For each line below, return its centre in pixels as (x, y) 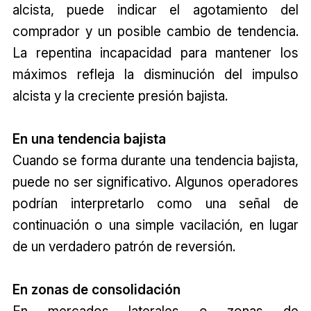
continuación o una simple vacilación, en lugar (155, 225)
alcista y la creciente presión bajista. (120, 95)
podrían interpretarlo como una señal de (155, 203)
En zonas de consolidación (96, 289)
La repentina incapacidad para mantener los (155, 52)
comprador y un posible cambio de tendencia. (155, 31)
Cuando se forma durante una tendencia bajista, (155, 160)
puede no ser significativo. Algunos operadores (155, 182)
